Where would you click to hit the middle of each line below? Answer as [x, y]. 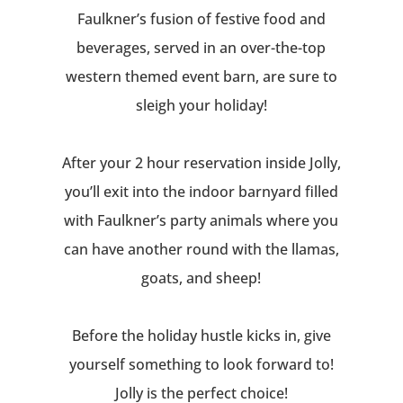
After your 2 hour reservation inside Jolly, [201, 162]
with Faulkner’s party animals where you [201, 220]
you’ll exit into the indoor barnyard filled [201, 191]
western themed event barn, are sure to [201, 76]
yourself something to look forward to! [201, 364]
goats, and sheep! [201, 278]
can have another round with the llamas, [201, 249]
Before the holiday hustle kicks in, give [201, 335]
